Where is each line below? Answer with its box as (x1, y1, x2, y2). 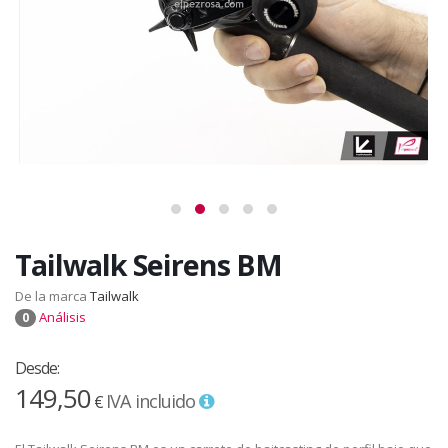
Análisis (36, 307, 86, 326)
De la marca (15, 286, 90, 305)
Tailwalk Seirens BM (15, 244, 282, 284)
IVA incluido (106, 388, 199, 413)
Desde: (15, 356, 59, 379)
